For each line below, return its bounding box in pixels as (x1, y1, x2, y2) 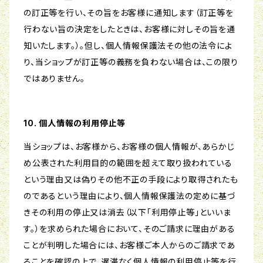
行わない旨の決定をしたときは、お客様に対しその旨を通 (23, 24, 235, 35)
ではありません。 (23, 73, 85, 84)
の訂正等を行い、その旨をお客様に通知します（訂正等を (23, 8, 234, 18)
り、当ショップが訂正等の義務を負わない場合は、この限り (23, 57, 238, 68)
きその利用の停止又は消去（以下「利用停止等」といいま (23, 207, 231, 218)
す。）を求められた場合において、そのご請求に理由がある (23, 224, 235, 234)
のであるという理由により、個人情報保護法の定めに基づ (23, 191, 236, 201)
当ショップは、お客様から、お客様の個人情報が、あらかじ (23, 141, 235, 152)
